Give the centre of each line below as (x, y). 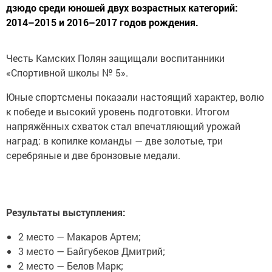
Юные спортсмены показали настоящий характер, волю (135, 97)
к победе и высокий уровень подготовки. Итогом (118, 112)
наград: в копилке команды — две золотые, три (114, 141)
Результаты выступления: (66, 212)
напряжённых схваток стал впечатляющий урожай (123, 126)
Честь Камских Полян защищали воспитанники (115, 58)
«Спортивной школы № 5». (67, 73)
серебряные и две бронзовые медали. (93, 155)
